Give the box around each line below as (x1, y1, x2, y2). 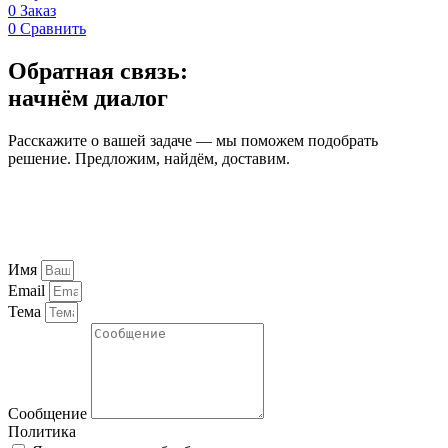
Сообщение (8, 404, 91, 422)
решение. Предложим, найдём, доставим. (8, 149, 290, 167)
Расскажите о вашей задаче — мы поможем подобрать (8, 131, 378, 149)
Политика (8, 422, 76, 440)
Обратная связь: (8, 57, 188, 84)
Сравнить (20, 19, 86, 37)
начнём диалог (8, 84, 168, 111)
